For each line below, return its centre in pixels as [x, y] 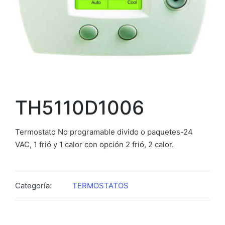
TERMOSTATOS [100, 185]
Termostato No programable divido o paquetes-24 [104, 132]
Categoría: [33, 185]
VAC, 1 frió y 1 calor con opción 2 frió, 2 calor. [94, 144]
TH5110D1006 [80, 107]
